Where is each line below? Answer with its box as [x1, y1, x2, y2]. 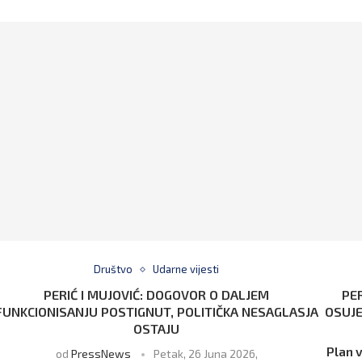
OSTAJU [133, 321, 180, 337]
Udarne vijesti [153, 263, 220, 276]
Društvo [94, 263, 133, 276]
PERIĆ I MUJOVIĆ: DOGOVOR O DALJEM [44, 287, 270, 303]
